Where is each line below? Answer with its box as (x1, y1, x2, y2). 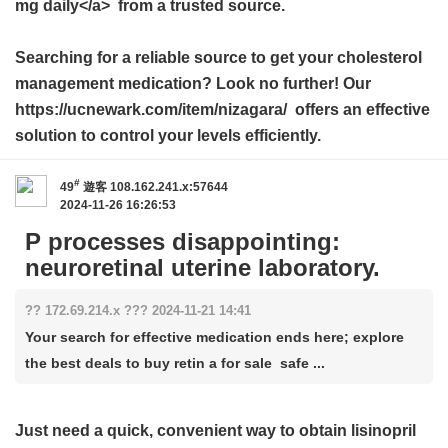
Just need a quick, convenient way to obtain (15, 422, 351, 439)
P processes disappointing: (25, 228, 340, 255)
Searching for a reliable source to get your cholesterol (15, 49, 422, 66)
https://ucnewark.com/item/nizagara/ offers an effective (15, 101, 430, 118)
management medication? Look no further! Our (15, 75, 371, 92)
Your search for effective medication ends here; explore (25, 329, 404, 345)
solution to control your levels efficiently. (15, 127, 321, 144)
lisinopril (351, 422, 416, 439)
